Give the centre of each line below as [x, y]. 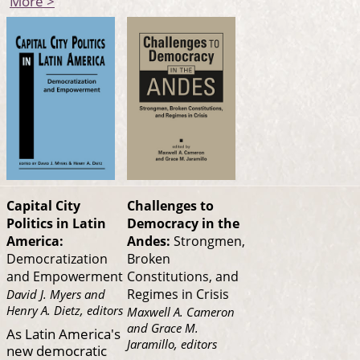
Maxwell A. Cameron [181, 312]
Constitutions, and [183, 276]
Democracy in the [183, 223]
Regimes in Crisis [178, 294]
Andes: [150, 241]
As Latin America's [63, 334]
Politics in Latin [56, 223]
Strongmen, [209, 241]
